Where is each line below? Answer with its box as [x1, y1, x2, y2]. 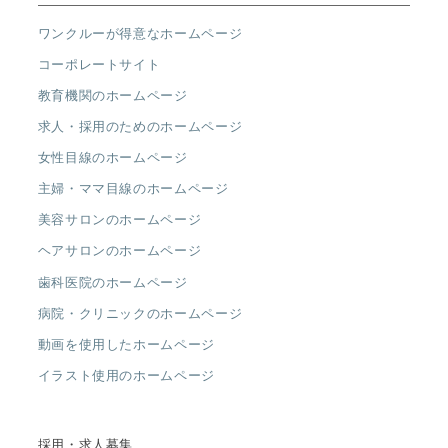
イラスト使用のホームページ [37, 366, 215, 384]
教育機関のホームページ [37, 86, 188, 104]
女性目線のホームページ [37, 149, 188, 167]
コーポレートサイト [37, 55, 161, 73]
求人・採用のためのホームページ [37, 118, 243, 136]
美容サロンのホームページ [37, 211, 202, 229]
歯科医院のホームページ [37, 273, 188, 291]
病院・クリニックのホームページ [37, 304, 243, 322]
